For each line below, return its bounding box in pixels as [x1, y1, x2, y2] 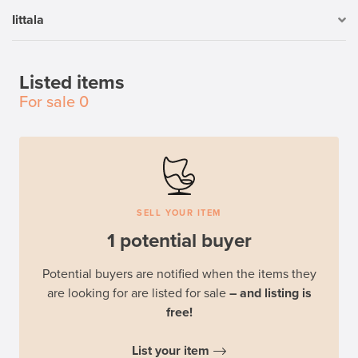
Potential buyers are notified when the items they [42, 266, 316, 283]
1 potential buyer [106, 229, 252, 253]
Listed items [19, 71, 125, 95]
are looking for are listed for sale [46, 285, 229, 302]
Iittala [12, 11, 44, 28]
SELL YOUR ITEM [137, 208, 221, 219]
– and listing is [229, 285, 312, 302]
